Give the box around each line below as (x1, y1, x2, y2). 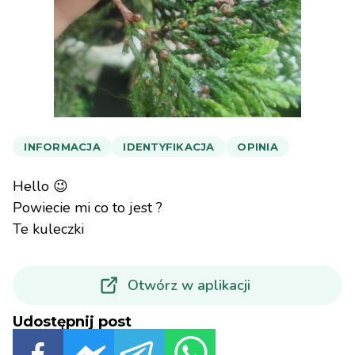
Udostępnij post (13, 313, 132, 330)
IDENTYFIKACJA (123, 140, 215, 153)
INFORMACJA (24, 140, 101, 153)
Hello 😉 (13, 177, 68, 196)
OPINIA (237, 140, 278, 153)
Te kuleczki (13, 219, 84, 239)
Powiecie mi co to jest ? (13, 198, 162, 217)
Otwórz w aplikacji (127, 276, 250, 295)
